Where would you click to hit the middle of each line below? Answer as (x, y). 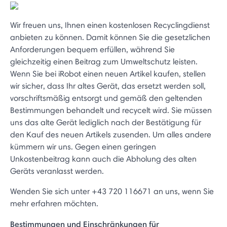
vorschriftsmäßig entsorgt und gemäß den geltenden (106, 98)
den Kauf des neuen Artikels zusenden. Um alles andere (111, 135)
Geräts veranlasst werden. (57, 171)
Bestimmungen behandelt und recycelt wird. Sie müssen (111, 110)
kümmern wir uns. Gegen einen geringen (83, 147)
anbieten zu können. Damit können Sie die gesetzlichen (110, 37)
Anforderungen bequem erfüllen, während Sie (92, 49)
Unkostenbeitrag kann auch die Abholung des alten (103, 159)
